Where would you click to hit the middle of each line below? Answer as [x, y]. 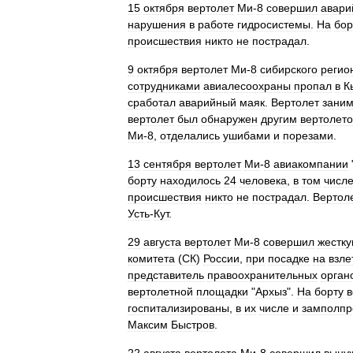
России [221, 258]
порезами [308, 136]
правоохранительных [262, 275]
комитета [151, 258]
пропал [313, 86]
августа [162, 242]
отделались [190, 136]
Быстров [193, 325]
